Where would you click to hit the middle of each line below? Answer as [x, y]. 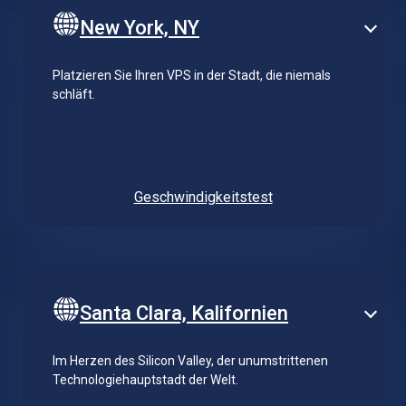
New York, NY [140, 27]
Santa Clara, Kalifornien [184, 313]
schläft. [74, 94]
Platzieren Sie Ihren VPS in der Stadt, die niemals [192, 75]
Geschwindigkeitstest [203, 197]
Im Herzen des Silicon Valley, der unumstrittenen [190, 360]
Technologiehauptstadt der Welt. [145, 379]
